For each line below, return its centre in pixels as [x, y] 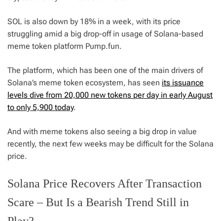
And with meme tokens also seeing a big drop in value [102, 132]
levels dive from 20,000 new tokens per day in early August [110, 95]
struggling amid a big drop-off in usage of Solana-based [105, 34]
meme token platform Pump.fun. [65, 46]
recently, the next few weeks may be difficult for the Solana [110, 144]
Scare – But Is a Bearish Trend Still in [98, 203]
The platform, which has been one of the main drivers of [105, 71]
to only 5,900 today [40, 108]
